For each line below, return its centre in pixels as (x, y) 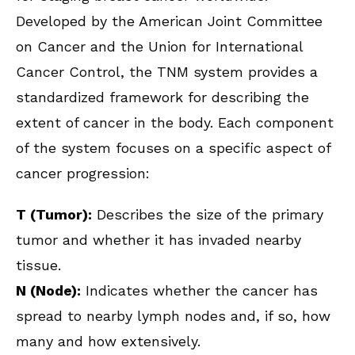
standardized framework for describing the (162, 97)
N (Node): (48, 291)
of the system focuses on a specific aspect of (173, 148)
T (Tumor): (54, 215)
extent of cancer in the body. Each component (175, 123)
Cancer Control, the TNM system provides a (167, 72)
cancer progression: (83, 174)
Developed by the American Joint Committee (169, 21)
